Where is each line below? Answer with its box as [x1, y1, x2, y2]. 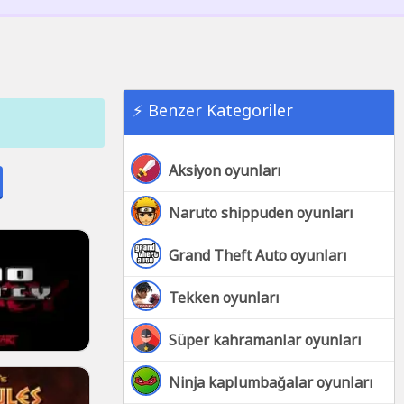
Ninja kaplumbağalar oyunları [169, 372, 373, 392]
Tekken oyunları [169, 288, 280, 308]
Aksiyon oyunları [169, 161, 281, 180]
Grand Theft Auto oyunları [169, 245, 347, 265]
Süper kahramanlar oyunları [169, 330, 362, 350]
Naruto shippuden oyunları [169, 203, 353, 223]
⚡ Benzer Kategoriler [133, 99, 293, 121]
